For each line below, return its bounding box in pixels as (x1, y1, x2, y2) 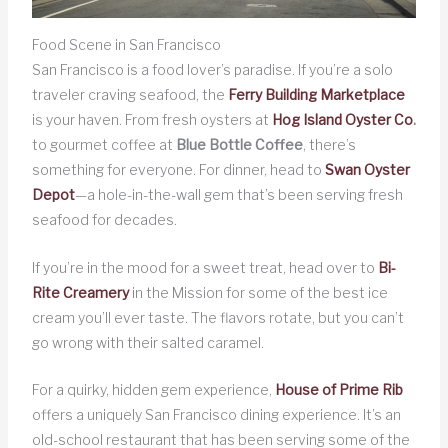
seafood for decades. (31, 211, 177, 229)
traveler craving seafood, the (31, 86, 228, 104)
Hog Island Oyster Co (271, 111, 413, 129)
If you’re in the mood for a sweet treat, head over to (31, 258, 378, 276)
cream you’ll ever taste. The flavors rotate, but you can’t (31, 308, 404, 326)
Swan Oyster (324, 161, 410, 179)
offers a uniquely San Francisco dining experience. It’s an (31, 406, 401, 424)
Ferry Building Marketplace (227, 86, 405, 104)
